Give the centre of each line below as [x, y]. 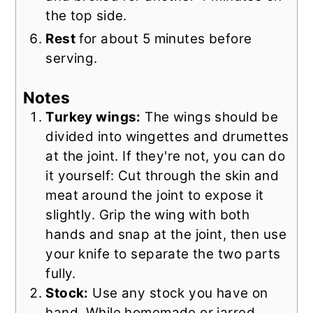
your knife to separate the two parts [163, 254]
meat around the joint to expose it [155, 195]
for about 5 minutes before [165, 38]
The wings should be [210, 117]
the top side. [86, 15]
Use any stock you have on [178, 293]
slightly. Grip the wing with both [148, 214]
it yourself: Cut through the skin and [162, 175]
